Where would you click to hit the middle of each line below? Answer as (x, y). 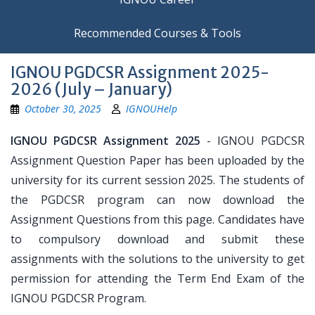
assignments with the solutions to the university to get (157, 259)
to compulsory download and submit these (157, 239)
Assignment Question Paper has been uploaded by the (157, 160)
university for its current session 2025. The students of (157, 180)
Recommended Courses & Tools (157, 33)
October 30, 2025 (63, 109)
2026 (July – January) (91, 89)
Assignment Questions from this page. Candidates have (157, 219)
